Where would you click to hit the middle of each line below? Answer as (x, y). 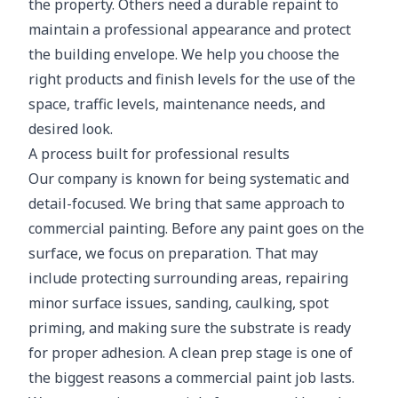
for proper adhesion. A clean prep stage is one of (191, 353)
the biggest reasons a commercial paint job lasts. (191, 378)
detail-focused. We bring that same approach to (187, 203)
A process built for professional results (159, 154)
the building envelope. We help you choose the (184, 54)
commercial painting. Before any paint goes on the (196, 228)
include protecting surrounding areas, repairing (188, 278)
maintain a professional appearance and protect (190, 29)
